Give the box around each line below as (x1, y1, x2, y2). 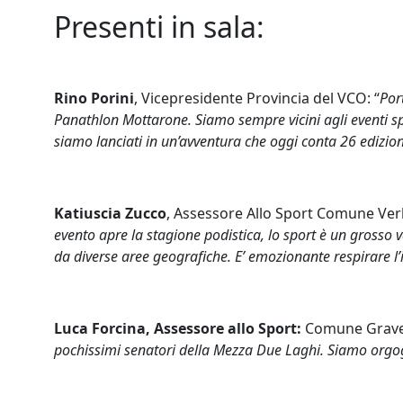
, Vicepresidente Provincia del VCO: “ (134, 88, 380, 108)
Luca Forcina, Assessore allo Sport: (54, 318, 305, 338)
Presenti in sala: (54, 7, 264, 46)
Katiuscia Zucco (54, 203, 166, 223)
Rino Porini (54, 88, 134, 108)
